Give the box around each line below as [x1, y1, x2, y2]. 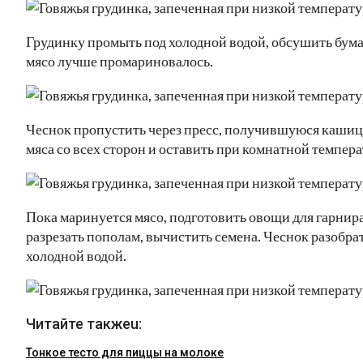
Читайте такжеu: [26, 314, 142, 332]
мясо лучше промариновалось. [26, 51, 213, 70]
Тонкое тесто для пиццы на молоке [26, 345, 224, 359]
